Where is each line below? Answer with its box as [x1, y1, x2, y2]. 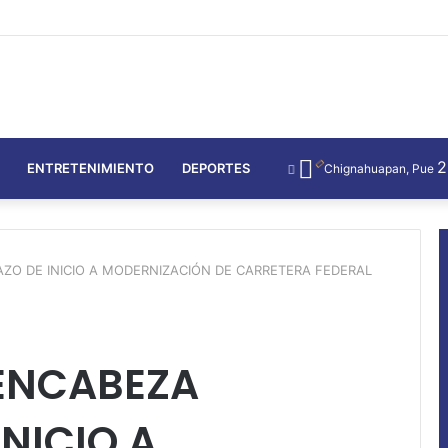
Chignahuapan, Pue [324, 160, 434, 176]
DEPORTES [182, 159, 250, 176]
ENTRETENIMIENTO [27, 159, 154, 176]
